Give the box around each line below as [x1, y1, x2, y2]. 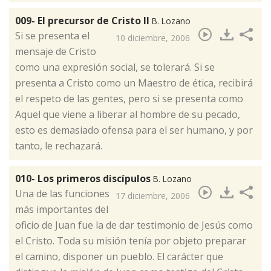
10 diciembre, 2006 [116, 32, 190, 44]
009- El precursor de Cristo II [15, 14, 152, 28]
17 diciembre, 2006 [116, 190, 190, 202]
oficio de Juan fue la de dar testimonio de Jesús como [15, 218, 253, 232]
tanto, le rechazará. [15, 139, 102, 153]
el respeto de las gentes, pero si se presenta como [15, 92, 243, 106]
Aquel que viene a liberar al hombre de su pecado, [15, 108, 240, 122]
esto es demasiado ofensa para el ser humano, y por [15, 123, 253, 137]
